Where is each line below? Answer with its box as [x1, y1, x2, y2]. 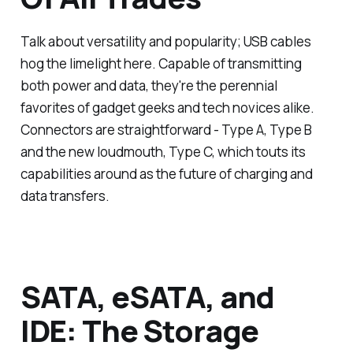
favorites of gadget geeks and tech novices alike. [20, 98, 314, 117]
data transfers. [20, 186, 110, 205]
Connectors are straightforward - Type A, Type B [20, 120, 312, 139]
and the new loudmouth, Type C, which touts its [20, 142, 306, 161]
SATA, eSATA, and [20, 275, 275, 317]
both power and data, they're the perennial [20, 76, 277, 95]
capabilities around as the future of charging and [20, 164, 313, 183]
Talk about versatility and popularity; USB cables [20, 32, 311, 50]
